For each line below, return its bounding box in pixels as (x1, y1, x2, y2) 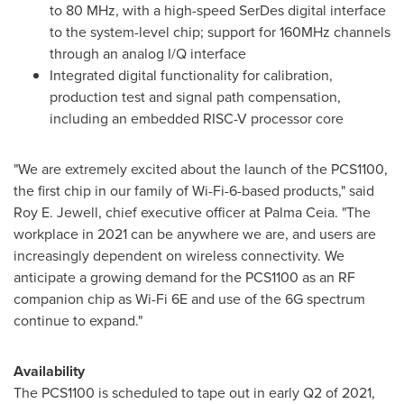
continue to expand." (14, 310, 142, 331)
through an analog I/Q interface (50, 43, 246, 64)
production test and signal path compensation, (50, 87, 341, 107)
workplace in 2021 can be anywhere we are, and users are (14, 224, 376, 244)
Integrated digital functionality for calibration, (50, 65, 333, 86)
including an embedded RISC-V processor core (50, 108, 344, 129)
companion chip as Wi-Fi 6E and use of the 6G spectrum (14, 289, 365, 309)
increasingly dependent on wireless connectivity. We (14, 245, 344, 266)
